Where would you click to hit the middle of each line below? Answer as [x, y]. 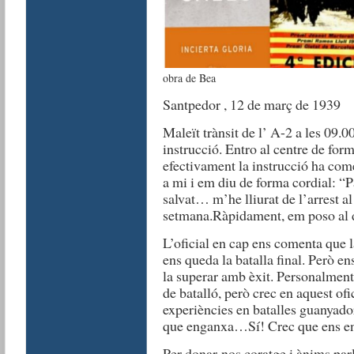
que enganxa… [205, 326]
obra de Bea [189, 78]
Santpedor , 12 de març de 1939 [251, 104]
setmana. [187, 215]
